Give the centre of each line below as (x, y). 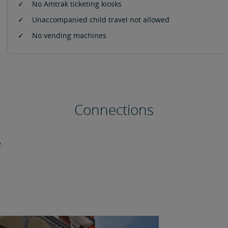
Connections (114, 109)
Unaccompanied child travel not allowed (101, 20)
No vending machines (69, 35)
